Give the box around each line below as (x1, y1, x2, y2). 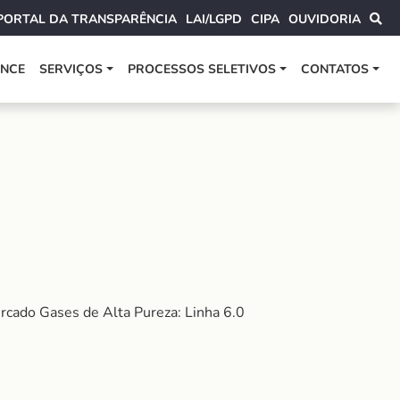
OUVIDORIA (288, 11, 361, 28)
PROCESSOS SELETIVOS (128, 61, 277, 78)
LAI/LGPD (186, 11, 242, 28)
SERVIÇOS (39, 61, 104, 78)
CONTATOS (301, 61, 370, 78)
